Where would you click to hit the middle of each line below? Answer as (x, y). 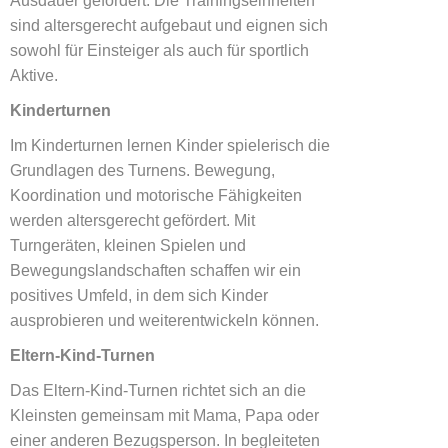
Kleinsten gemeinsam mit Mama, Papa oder (164, 415)
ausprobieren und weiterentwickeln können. (164, 320)
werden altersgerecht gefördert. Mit (132, 220)
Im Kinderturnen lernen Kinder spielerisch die (170, 145)
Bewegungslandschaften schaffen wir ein (155, 270)
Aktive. (34, 75)
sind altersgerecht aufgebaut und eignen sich (169, 25)
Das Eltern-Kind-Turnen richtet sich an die (158, 390)
